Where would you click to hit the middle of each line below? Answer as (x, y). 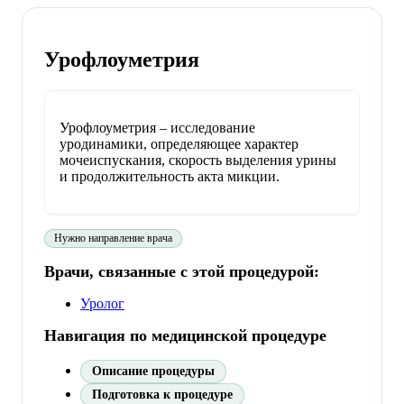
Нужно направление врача (113, 238)
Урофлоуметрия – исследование (157, 127)
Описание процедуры (153, 371)
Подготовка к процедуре (162, 394)
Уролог (102, 303)
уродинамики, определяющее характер (179, 143)
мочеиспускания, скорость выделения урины (198, 160)
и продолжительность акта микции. (170, 176)
